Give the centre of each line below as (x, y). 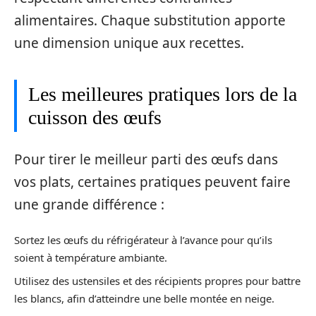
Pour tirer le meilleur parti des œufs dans (146, 159)
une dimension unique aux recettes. (129, 43)
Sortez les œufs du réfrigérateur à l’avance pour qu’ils (143, 240)
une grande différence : (89, 204)
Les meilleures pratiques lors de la (163, 94)
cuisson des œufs (95, 117)
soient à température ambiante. (91, 257)
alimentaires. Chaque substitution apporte (150, 20)
